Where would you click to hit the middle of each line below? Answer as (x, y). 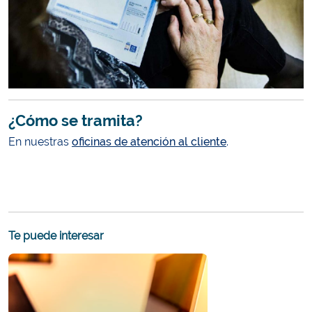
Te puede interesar (56, 235)
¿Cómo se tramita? (76, 120)
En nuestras (40, 141)
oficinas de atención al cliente (149, 141)
